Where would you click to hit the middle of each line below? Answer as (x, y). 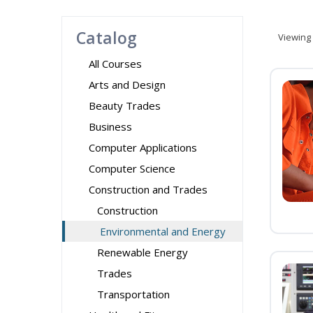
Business (110, 126)
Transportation (133, 294)
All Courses (115, 64)
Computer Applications (143, 147)
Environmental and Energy (163, 231)
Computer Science (132, 168)
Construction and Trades (148, 189)
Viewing (294, 37)
